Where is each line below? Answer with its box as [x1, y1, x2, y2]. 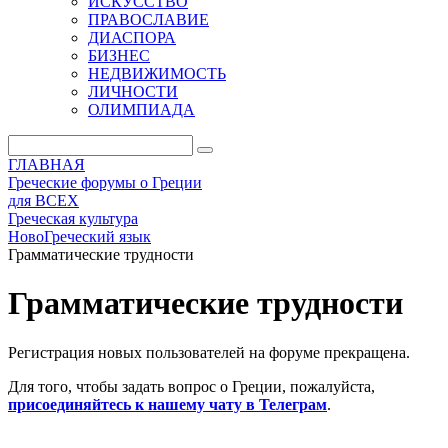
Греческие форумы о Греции [8, 174, 202, 191]
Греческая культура [8, 210, 138, 227]
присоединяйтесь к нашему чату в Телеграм [8, 395, 327, 413]
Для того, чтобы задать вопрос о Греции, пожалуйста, [8, 377, 375, 395]
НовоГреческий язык [8, 228, 151, 245]
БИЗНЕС [88, 47, 150, 64]
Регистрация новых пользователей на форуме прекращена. [8, 343, 410, 361]
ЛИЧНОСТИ [88, 83, 178, 100]
